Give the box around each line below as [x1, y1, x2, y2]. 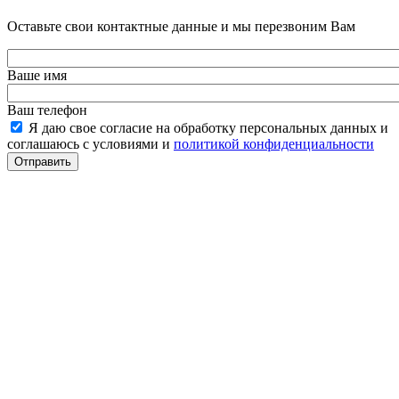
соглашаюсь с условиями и [7, 135, 174, 151]
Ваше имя [7, 67, 67, 83]
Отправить [14, 154, 71, 168]
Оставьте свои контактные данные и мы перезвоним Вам [7, 18, 355, 34]
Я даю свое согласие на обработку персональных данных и [28, 119, 388, 135]
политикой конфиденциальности [174, 135, 374, 151]
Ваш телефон [7, 102, 87, 118]
